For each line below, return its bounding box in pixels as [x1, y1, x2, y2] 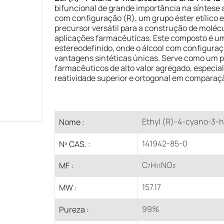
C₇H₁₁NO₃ [141, 159, 175, 171]
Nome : [58, 116, 84, 127]
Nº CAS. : [58, 138, 90, 149]
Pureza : [58, 203, 89, 215]
